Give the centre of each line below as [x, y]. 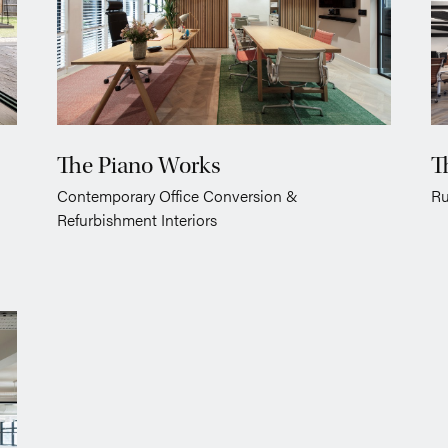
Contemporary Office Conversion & [177, 196]
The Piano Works [138, 166]
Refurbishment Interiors [136, 220]
